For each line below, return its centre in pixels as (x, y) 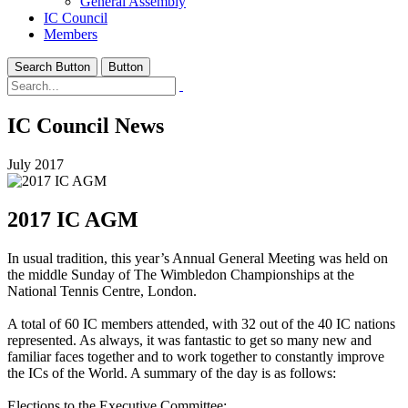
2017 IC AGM (73, 219)
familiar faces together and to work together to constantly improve (196, 356)
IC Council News (86, 125)
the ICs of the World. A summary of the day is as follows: (173, 372)
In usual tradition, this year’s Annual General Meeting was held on (198, 258)
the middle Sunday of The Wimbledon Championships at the (181, 274)
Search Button (52, 67)
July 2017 (36, 164)
